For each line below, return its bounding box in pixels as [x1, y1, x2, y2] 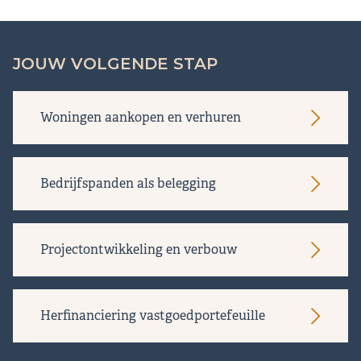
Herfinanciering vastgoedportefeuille [40, 307, 265, 325]
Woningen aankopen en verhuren [40, 109, 241, 127]
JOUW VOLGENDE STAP [13, 54, 218, 74]
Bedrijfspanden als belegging [40, 175, 216, 193]
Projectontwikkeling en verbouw [40, 241, 237, 259]
